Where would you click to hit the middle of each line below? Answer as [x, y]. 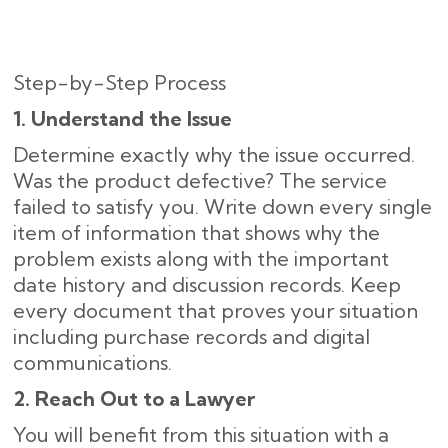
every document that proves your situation [215, 310]
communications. [92, 362]
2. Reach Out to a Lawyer [134, 398]
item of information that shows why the [196, 232]
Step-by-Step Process [122, 82]
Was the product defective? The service [200, 180]
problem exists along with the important [201, 258]
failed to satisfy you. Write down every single [222, 206]
